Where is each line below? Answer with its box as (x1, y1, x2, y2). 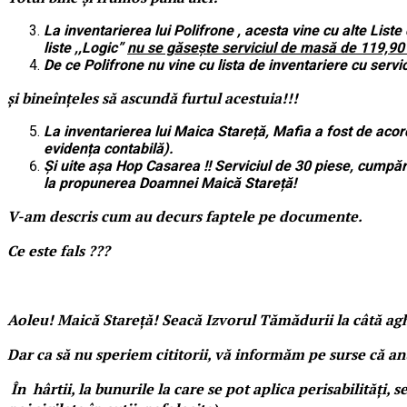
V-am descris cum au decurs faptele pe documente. (7, 205, 362, 226)
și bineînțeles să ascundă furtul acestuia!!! (7, 87, 305, 108)
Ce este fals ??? (7, 240, 110, 261)
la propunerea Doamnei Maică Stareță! (44, 174, 296, 192)
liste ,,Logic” (44, 38, 127, 56)
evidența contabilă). (44, 139, 174, 157)
